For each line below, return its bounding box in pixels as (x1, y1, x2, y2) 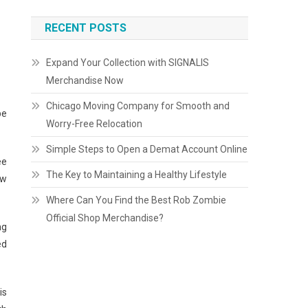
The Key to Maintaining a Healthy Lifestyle (46, 169, 228, 180)
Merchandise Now (46, 75, 124, 86)
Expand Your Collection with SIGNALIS (46, 57, 210, 68)
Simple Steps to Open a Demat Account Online (46, 144, 248, 155)
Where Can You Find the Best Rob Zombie (46, 195, 227, 206)
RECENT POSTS (45, 21, 127, 34)
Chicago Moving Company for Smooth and (46, 100, 230, 111)
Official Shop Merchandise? (46, 212, 164, 223)
